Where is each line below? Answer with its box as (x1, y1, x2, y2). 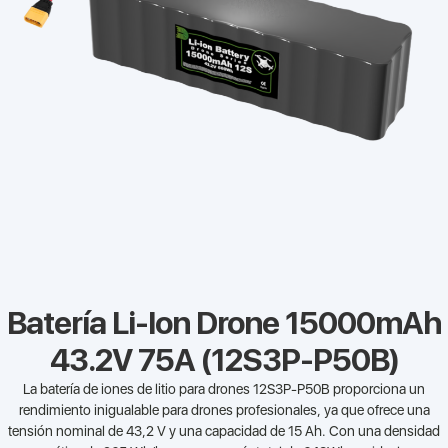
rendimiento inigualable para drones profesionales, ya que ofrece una (18, 402, 430, 419)
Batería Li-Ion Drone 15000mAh (7, 304, 441, 343)
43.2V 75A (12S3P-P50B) (49, 341, 399, 380)
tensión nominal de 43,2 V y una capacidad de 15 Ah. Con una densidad (8, 423, 440, 440)
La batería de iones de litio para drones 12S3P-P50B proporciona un (23, 381, 425, 398)
